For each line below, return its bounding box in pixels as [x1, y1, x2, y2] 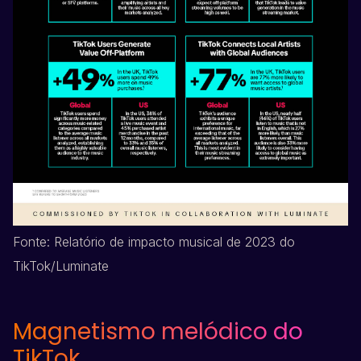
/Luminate [51, 258, 109, 275]
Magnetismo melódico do [13, 316, 303, 348]
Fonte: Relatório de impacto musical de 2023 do [13, 234, 295, 251]
